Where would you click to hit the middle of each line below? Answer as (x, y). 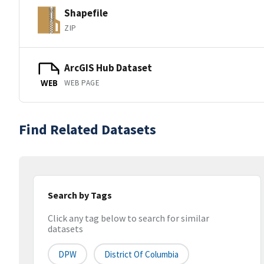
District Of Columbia (141, 255)
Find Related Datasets (88, 129)
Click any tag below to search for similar (128, 218)
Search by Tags (80, 195)
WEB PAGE (82, 82)
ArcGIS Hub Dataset (108, 67)
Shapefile (86, 13)
